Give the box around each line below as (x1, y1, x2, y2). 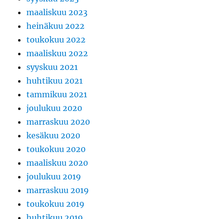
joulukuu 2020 (26, 103, 83, 113)
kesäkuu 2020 (26, 131, 81, 141)
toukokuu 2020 (26, 144, 86, 154)
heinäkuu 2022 (26, 21, 85, 31)
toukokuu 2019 (26, 199, 85, 209)
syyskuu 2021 (26, 62, 78, 72)
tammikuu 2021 (26, 89, 88, 100)
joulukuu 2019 (26, 172, 82, 182)
